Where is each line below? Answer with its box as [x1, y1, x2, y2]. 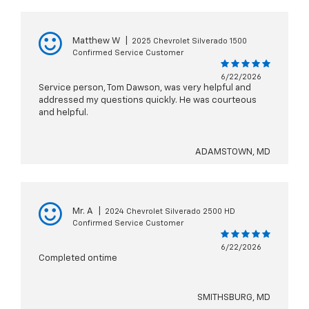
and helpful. [39, 108, 88, 118]
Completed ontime [39, 254, 117, 263]
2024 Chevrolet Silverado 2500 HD [105, 208, 235, 216]
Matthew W [72, 37, 120, 46]
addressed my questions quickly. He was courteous [39, 96, 257, 106]
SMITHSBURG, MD [197, 293, 270, 303]
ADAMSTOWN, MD [195, 148, 270, 157]
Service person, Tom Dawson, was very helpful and [39, 83, 251, 93]
